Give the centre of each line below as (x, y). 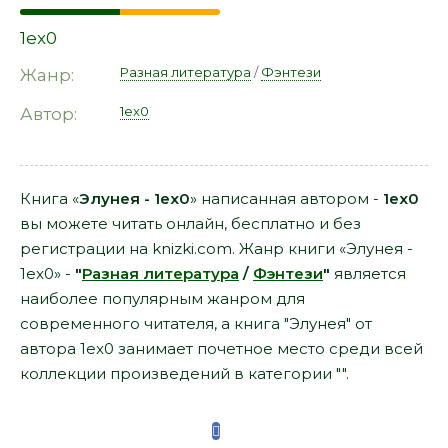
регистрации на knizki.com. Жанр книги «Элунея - (216, 248)
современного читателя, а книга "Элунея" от (196, 323)
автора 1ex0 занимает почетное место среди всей (221, 348)
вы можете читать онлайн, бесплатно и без (190, 223)
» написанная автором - (286, 198)
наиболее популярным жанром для (162, 298)
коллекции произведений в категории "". (184, 373)
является (368, 273)
